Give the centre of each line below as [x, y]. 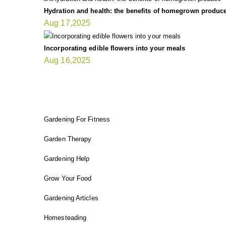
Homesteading [65, 217]
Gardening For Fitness [77, 119]
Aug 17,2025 [67, 23]
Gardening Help [67, 158]
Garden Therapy [68, 139]
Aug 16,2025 [67, 60]
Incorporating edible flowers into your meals [115, 48]
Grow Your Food [68, 178]
